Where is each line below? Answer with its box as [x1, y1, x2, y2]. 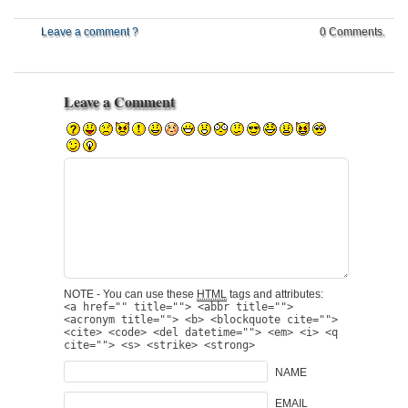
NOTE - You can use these [64, 287, 197, 301]
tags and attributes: [227, 287, 323, 301]
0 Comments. [320, 25, 385, 38]
